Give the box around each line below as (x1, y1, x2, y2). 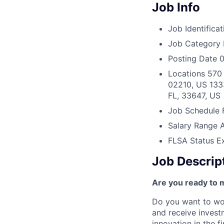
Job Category (168, 38, 220, 49)
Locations (168, 68, 205, 79)
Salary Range (168, 120, 217, 131)
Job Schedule (168, 105, 219, 116)
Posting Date (168, 53, 217, 64)
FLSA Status (168, 135, 214, 146)
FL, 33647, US (168, 90, 220, 101)
